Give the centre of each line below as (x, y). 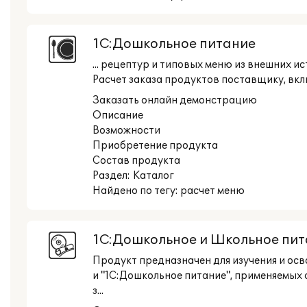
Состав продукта (136, 161)
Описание (118, 115)
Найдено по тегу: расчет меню (169, 191)
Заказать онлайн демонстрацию (175, 100)
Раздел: (113, 176)
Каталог (153, 176)
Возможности (126, 131)
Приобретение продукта (155, 146)
